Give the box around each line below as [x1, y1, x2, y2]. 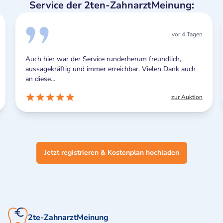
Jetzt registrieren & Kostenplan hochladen [44, 148, 179, 158]
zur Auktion [169, 93, 200, 102]
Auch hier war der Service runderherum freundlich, [23, 54, 179, 64]
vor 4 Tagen [169, 30, 200, 39]
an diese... [23, 74, 53, 84]
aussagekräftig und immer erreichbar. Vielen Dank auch [23, 64, 193, 74]
